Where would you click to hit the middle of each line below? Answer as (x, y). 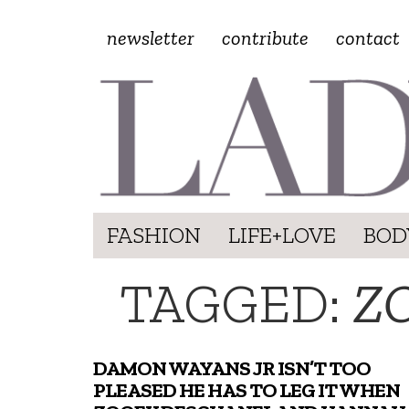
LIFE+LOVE (282, 235)
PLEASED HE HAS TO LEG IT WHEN (246, 390)
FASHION (154, 235)
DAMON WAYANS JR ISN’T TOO (232, 368)
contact (368, 38)
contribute (265, 38)
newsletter (151, 38)
